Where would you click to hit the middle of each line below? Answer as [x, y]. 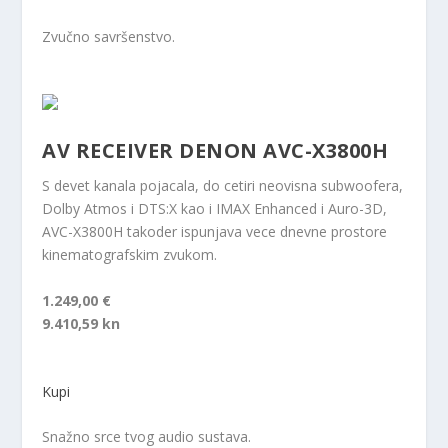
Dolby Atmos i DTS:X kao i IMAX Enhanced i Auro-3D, [215, 209]
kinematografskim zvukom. [130, 255]
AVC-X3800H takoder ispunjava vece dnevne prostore [215, 232]
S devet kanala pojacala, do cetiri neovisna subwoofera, [223, 186]
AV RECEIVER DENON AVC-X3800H [215, 151]
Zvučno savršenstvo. [109, 36]
